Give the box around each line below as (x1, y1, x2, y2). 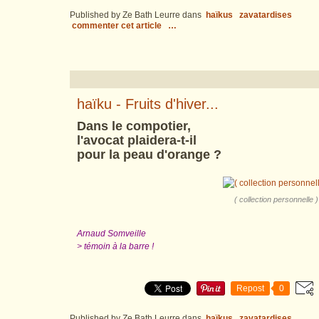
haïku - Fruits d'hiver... (77, 96, 219, 112)
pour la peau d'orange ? (77, 147, 221, 162)
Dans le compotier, (77, 119, 191, 133)
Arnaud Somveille (77, 229, 146, 239)
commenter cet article (72, 21, 164, 31)
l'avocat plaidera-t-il (77, 133, 197, 147)
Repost (236, 283, 264, 293)
